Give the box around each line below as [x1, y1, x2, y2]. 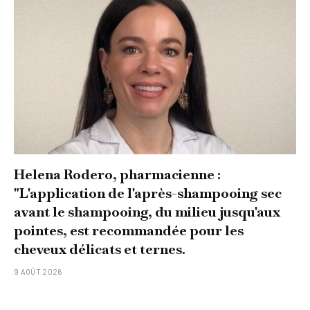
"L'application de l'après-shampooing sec [14, 183, 282, 202]
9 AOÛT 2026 [14, 266, 62, 276]
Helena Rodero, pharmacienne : [14, 165, 221, 183]
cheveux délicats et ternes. [14, 239, 185, 258]
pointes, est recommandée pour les [14, 221, 244, 239]
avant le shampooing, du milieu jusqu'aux [14, 202, 280, 221]
